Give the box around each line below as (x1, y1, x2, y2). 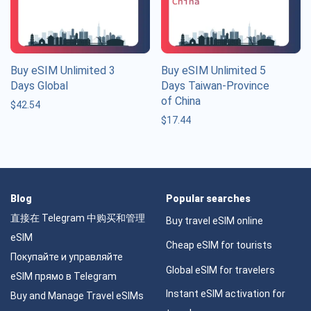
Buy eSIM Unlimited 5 (161, 63, 266, 77)
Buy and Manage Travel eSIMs (10, 289, 144, 301)
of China (161, 94, 201, 108)
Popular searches (166, 192, 251, 204)
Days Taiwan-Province (161, 78, 269, 92)
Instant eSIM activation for (166, 287, 285, 299)
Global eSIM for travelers (166, 264, 275, 276)
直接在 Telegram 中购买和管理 (10, 212, 145, 224)
